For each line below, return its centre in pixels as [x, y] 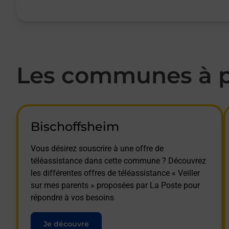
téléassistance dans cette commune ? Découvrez [118, 161]
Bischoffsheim [75, 126]
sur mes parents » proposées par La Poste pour [115, 185]
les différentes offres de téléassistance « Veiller [115, 173]
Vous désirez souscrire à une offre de [97, 148]
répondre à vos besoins [72, 197]
